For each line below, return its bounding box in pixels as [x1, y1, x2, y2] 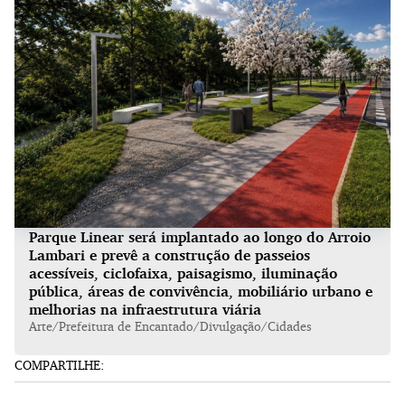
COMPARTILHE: [14, 357, 104, 373]
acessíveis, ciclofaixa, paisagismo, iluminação [29, 264, 337, 283]
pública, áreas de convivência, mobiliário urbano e [29, 282, 372, 301]
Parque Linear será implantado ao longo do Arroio [29, 228, 371, 247]
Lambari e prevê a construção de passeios [29, 246, 310, 265]
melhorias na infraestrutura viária [29, 300, 261, 319]
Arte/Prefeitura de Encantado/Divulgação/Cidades [29, 318, 312, 334]
